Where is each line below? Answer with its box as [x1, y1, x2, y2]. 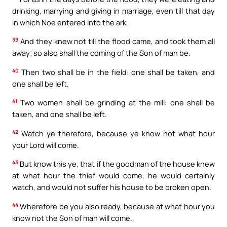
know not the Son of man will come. [12, 213, 132, 223]
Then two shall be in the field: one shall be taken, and [19, 66, 215, 77]
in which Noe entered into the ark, [12, 17, 128, 27]
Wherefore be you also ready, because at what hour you [18, 201, 215, 212]
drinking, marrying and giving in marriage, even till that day [12, 5, 215, 16]
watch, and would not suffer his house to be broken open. [12, 182, 211, 193]
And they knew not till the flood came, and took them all [18, 36, 215, 47]
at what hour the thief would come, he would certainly [12, 170, 215, 181]
